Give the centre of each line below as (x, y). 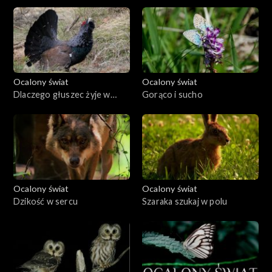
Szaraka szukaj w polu (185, 201)
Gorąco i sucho (172, 94)
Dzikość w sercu (46, 201)
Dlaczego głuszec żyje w (62, 94)
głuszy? (29, 107)
